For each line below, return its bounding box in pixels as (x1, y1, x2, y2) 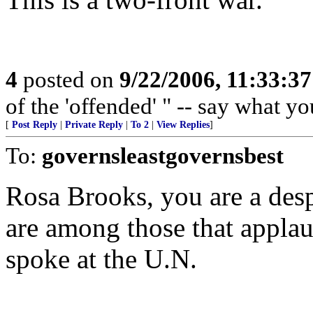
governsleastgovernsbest (42, 143, 284, 168)
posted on (17, 66, 119, 92)
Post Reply (12, 119, 57, 130)
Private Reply (65, 119, 123, 130)
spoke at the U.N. (6, 244, 197, 274)
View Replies (156, 119, 210, 130)
